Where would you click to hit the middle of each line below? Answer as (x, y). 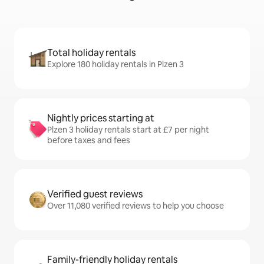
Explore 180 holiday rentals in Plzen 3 (115, 65)
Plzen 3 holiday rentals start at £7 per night (128, 130)
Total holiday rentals (91, 53)
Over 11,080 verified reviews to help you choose (136, 206)
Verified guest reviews (95, 194)
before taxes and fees (89, 141)
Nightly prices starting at (101, 118)
